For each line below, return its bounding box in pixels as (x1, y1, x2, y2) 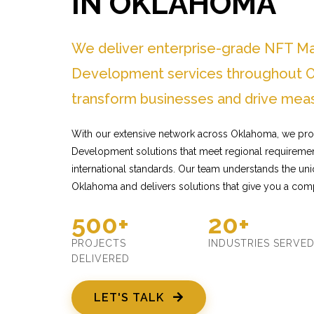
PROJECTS (71, 238, 126, 249)
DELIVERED (71, 253, 130, 264)
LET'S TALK (94, 291, 168, 304)
